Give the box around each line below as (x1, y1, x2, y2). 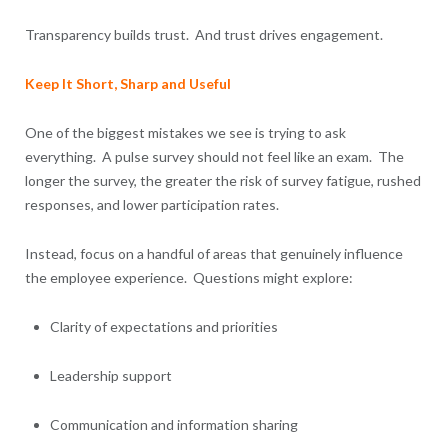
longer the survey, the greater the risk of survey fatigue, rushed (24, 172, 421, 190)
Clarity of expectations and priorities (49, 318, 281, 336)
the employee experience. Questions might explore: (24, 269, 356, 287)
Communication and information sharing (49, 416, 301, 434)
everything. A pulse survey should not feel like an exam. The (24, 148, 404, 166)
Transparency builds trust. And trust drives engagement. (24, 26, 386, 44)
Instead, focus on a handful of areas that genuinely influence (24, 245, 403, 263)
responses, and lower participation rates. (24, 196, 282, 214)
